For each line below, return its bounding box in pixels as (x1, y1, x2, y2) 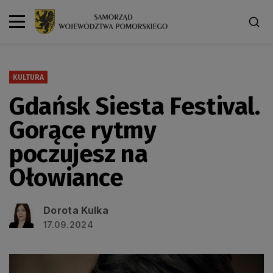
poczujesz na (9, 139, 148, 169)
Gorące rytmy (9, 115, 157, 145)
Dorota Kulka (43, 204, 108, 216)
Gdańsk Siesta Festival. (9, 91, 260, 121)
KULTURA (13, 73, 44, 82)
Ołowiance (9, 163, 124, 193)
